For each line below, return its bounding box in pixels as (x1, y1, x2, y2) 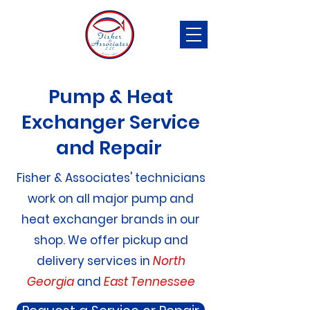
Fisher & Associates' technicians (16, 170, 206, 186)
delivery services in (36, 253, 150, 269)
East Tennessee (103, 273, 195, 290)
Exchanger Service (21, 109, 200, 135)
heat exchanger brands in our (21, 211, 200, 228)
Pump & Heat (48, 84, 173, 109)
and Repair (55, 135, 166, 161)
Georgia (26, 273, 74, 290)
